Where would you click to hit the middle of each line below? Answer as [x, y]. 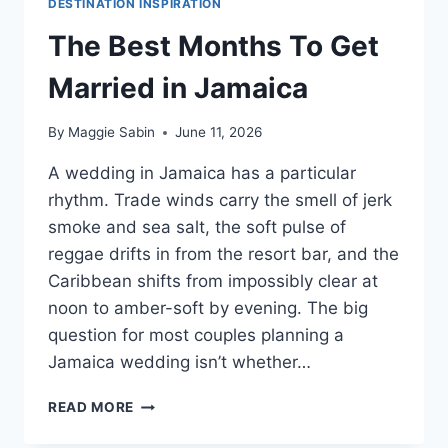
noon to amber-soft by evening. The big [208, 308]
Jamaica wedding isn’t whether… [179, 362]
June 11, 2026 [219, 132]
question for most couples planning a [196, 335]
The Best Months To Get [213, 45]
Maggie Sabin [112, 132]
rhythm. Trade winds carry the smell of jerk [220, 200]
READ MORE [91, 407]
